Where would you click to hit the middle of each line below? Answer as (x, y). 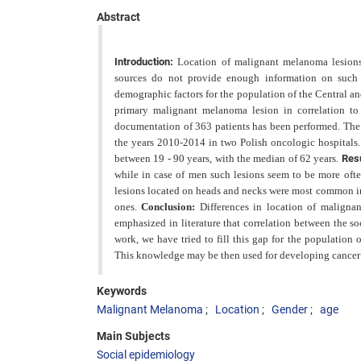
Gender (290, 309)
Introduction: (146, 62)
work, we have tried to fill (174, 239)
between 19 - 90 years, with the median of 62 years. (228, 158)
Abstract (118, 17)
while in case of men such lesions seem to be (217, 174)
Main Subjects (133, 336)
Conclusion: (170, 207)
